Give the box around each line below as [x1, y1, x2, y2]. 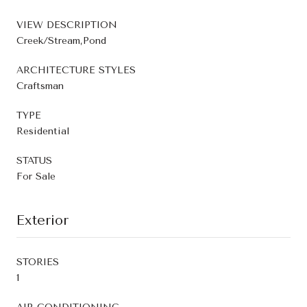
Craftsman [16, 79, 64, 92]
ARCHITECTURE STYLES [16, 64, 136, 76]
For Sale [16, 170, 56, 182]
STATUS [16, 154, 52, 167]
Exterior [16, 212, 69, 228]
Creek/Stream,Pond [16, 34, 106, 47]
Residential [16, 125, 69, 137]
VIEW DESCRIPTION [16, 19, 117, 31]
